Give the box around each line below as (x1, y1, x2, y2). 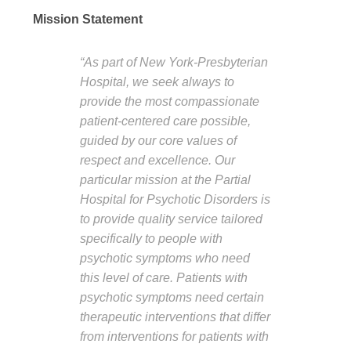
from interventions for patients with (80, 328, 269, 343)
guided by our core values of (80, 132, 237, 147)
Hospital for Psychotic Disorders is (80, 191, 270, 206)
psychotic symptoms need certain (80, 289, 264, 304)
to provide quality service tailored (80, 211, 262, 226)
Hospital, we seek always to (80, 74, 234, 89)
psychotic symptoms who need (80, 250, 250, 265)
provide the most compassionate (80, 93, 259, 108)
